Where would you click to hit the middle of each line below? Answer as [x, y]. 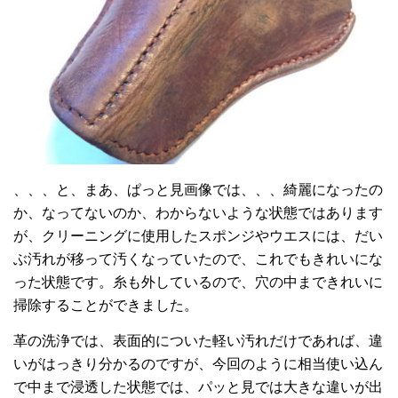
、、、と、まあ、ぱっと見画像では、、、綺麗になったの [198, 190]
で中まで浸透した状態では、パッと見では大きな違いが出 [198, 386]
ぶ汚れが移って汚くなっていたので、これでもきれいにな [198, 259]
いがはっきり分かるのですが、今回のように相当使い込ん [198, 363]
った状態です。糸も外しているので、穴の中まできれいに [198, 282]
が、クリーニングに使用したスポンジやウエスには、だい [198, 236]
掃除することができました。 [106, 305]
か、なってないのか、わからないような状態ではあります [198, 213]
